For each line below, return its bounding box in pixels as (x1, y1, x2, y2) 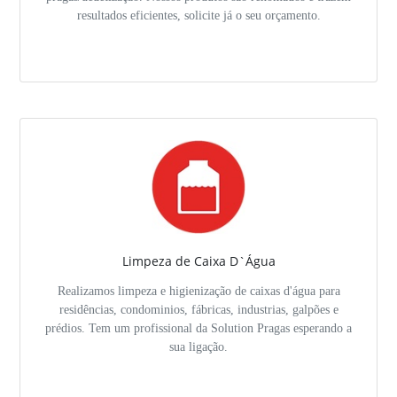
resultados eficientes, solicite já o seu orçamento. (76, 7, 321, 22)
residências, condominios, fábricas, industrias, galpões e (58, 301, 339, 316)
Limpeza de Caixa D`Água (121, 252, 276, 269)
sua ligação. (169, 339, 228, 354)
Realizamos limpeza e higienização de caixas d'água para (57, 283, 340, 298)
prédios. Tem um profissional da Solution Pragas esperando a (45, 320, 352, 335)
